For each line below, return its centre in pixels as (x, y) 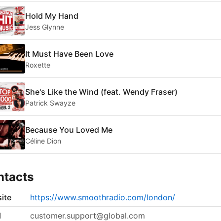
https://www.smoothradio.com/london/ (103, 198)
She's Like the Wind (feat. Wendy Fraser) (101, 92)
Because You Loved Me (69, 129)
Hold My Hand (52, 16)
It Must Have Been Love (69, 54)
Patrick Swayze (50, 103)
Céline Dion (43, 141)
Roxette (38, 65)
